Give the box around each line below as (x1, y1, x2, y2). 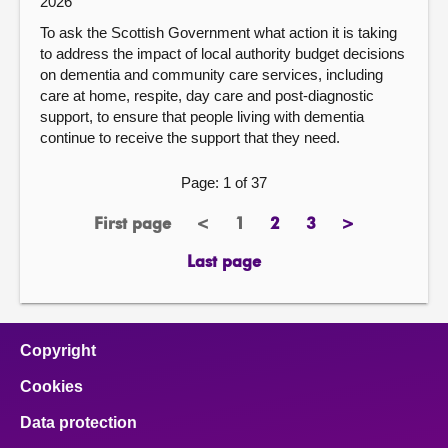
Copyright (20, 342, 96, 359)
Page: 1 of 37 (181, 173, 267, 191)
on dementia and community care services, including (40, 65, 383, 83)
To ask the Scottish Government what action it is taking (40, 23, 397, 41)
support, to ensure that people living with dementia (40, 107, 364, 125)
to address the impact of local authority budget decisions (40, 44, 405, 62)
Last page (187, 255, 261, 272)
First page (93, 217, 171, 234)
